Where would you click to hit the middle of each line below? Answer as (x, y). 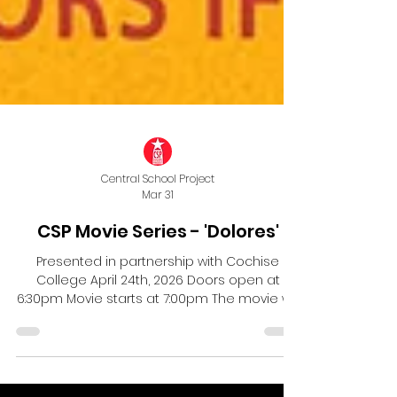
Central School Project (158, 327)
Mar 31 (158, 343)
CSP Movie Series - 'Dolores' (158, 380)
